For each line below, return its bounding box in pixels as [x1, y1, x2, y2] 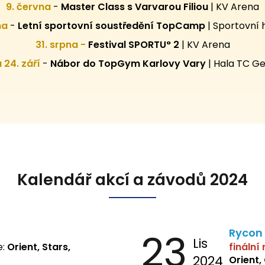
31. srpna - [35, 38, 88, 52]
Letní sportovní [17, 19, 93, 33]
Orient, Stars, [7, 240, 70, 254]
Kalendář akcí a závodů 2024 [17, 169, 248, 191]
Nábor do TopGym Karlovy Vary [50, 57, 206, 71]
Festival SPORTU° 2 [88, 38, 179, 52]
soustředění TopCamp [95, 19, 205, 33]
